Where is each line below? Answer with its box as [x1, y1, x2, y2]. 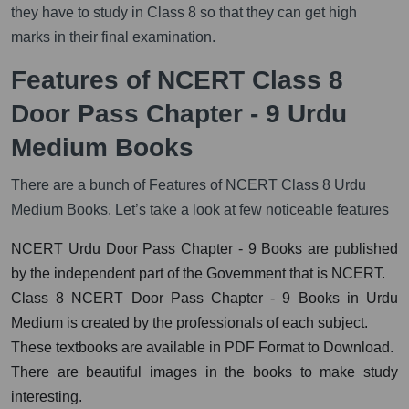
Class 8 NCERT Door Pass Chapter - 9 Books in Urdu [11, 289, 398, 306]
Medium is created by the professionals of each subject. [11, 314, 368, 330]
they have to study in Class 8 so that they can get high [11, 4, 357, 20]
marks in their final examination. [11, 28, 215, 45]
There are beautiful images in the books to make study [11, 363, 398, 380]
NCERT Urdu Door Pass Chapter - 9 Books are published [11, 240, 398, 257]
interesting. [11, 388, 82, 404]
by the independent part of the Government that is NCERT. [11, 265, 385, 281]
